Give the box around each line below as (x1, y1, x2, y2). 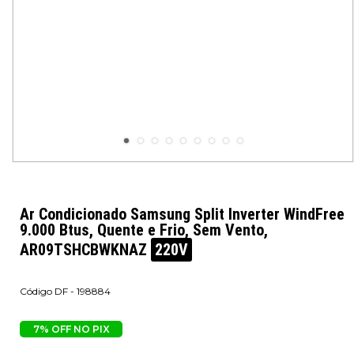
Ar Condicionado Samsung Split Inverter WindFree (20, 205, 345, 224)
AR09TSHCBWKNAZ (20, 240, 151, 259)
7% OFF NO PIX (32, 323, 110, 335)
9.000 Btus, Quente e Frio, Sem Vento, (20, 220, 268, 239)
